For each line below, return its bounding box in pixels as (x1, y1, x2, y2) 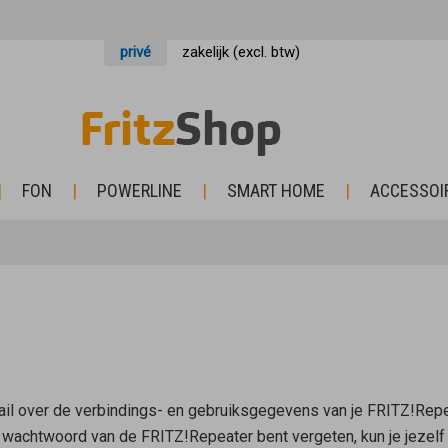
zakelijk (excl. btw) (181, 43, 300, 61)
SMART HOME (227, 180, 325, 201)
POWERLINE (97, 180, 182, 201)
